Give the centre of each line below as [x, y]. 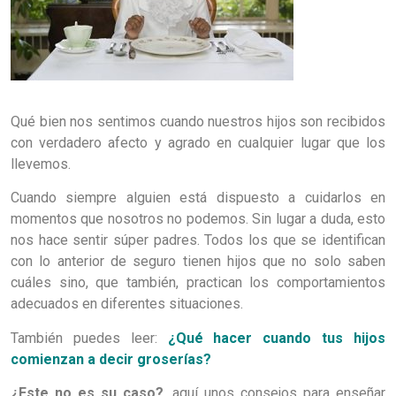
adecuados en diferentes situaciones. [127, 304]
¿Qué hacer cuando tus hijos [277, 338]
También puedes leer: [84, 338]
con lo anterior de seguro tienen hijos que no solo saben [198, 262]
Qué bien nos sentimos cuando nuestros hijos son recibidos [198, 121]
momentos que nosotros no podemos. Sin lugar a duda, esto [198, 219]
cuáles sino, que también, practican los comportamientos [198, 283]
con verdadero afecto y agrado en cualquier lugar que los [198, 142]
